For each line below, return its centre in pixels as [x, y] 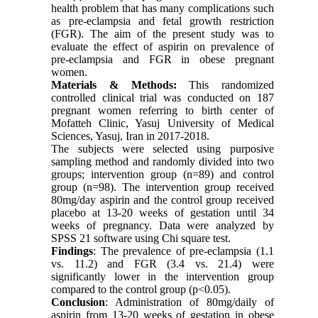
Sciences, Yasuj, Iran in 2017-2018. [131, 136]
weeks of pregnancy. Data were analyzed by [163, 225]
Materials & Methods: [120, 84]
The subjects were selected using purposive [163, 148]
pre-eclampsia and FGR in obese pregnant [163, 59]
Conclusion [78, 302]
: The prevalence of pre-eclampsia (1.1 [183, 251]
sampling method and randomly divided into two [163, 161]
